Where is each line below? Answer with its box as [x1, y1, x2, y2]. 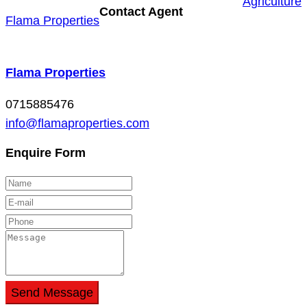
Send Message [11, 285, 93, 299]
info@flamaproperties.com [5, 116, 149, 130]
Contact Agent [99, 4, 183, 19]
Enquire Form [5, 145, 86, 160]
